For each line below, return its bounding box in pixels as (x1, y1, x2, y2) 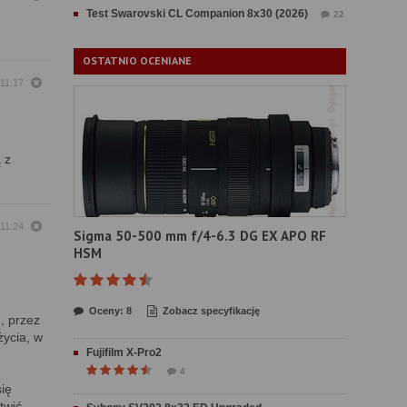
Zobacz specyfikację (163, 305, 260, 316)
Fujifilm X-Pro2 (86, 346, 162, 359)
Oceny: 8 (89, 305, 132, 316)
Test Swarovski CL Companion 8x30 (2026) (86, 7, 308, 20)
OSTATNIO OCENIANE (83, 54, 192, 67)
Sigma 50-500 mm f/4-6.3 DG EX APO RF (74, 227, 326, 244)
